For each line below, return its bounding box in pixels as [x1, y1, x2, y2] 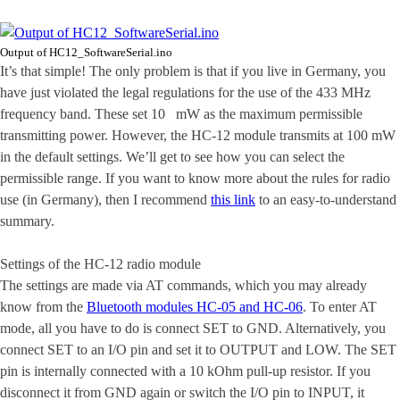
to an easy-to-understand [255, 192, 396, 207]
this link [211, 192, 255, 207]
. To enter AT [303, 299, 377, 314]
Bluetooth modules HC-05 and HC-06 [87, 299, 303, 314]
